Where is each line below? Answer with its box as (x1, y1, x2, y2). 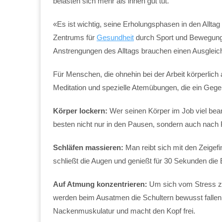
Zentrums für (53, 33, 97, 42)
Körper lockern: (53, 106, 108, 115)
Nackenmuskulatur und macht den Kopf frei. (53, 206, 195, 215)
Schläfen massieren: (53, 143, 123, 152)
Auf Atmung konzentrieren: (53, 179, 147, 188)
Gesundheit (97, 33, 134, 42)
